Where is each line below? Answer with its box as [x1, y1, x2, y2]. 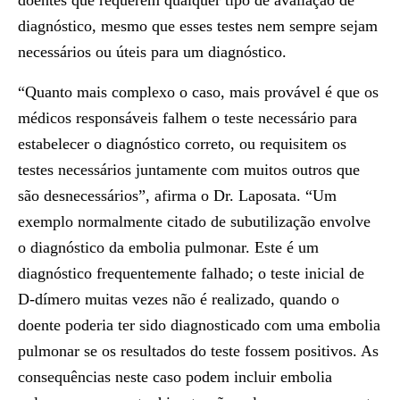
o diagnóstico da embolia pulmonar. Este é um [18, 238, 319, 256]
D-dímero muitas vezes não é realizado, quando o [18, 290, 339, 308]
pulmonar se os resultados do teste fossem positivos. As [18, 342, 379, 360]
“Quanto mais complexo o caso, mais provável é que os [18, 83, 379, 101]
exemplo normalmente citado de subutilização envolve [18, 212, 371, 230]
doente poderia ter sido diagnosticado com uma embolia [18, 316, 380, 334]
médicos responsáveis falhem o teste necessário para [18, 109, 357, 127]
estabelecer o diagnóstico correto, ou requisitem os [18, 135, 346, 153]
